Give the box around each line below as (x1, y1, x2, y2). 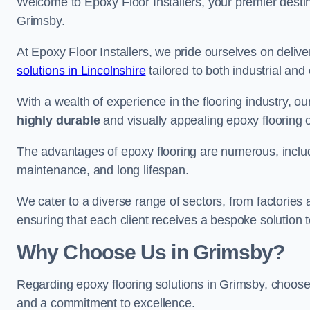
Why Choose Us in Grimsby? (17, 241, 285, 264)
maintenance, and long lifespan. (17, 163, 189, 177)
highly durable (17, 113, 100, 127)
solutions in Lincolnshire (17, 64, 146, 77)
